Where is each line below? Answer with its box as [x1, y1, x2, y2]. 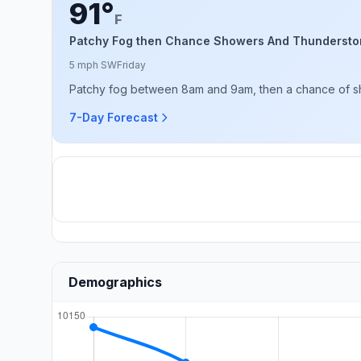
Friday [117, 59, 146, 71]
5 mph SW [69, 59, 117, 71]
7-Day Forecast [69, 110, 158, 124]
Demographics [68, 274, 162, 290]
